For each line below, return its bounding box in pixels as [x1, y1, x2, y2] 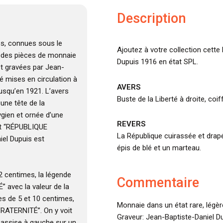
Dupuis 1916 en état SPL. [116, 57, 198, 67]
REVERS [116, 119, 145, 128]
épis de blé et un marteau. [116, 143, 201, 152]
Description [116, 10, 186, 26]
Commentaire [116, 175, 199, 191]
